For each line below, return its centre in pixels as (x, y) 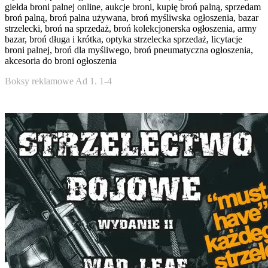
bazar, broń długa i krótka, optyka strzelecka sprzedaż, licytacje (124, 39)
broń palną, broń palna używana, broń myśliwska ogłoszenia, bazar (132, 18)
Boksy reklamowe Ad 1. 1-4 (58, 81)
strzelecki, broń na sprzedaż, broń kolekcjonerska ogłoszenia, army (131, 28)
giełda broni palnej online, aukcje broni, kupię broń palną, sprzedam (133, 7)
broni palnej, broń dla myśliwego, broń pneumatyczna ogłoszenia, (129, 50)
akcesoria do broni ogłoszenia (61, 61)
